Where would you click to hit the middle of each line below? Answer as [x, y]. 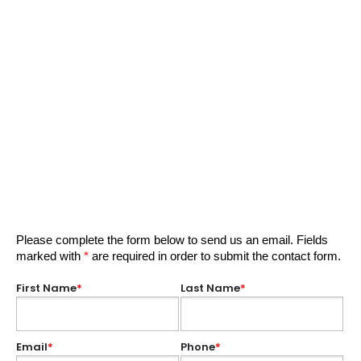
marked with [50, 256]
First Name [46, 288]
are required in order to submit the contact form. [215, 256]
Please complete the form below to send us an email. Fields [172, 240]
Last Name [210, 288]
